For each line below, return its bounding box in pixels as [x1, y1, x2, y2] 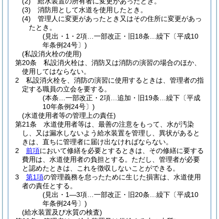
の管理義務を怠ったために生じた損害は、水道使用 [44, 173, 201, 181]
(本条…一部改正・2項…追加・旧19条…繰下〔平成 [43, 94, 201, 102]
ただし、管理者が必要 [131, 155, 200, 163]
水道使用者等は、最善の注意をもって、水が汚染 [44, 120, 194, 128]
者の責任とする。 [22, 182, 77, 190]
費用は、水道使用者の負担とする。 [22, 155, 131, 163]
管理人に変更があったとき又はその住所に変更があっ [38, 15, 202, 22]
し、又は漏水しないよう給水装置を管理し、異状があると [22, 129, 200, 137]
